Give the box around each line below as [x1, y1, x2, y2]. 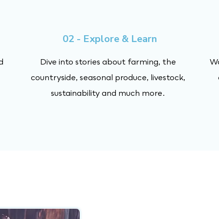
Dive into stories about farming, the [40, 57, 176, 66]
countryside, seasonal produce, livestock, [31, 72, 185, 82]
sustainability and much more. [51, 88, 165, 98]
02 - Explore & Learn [62, 32, 157, 45]
